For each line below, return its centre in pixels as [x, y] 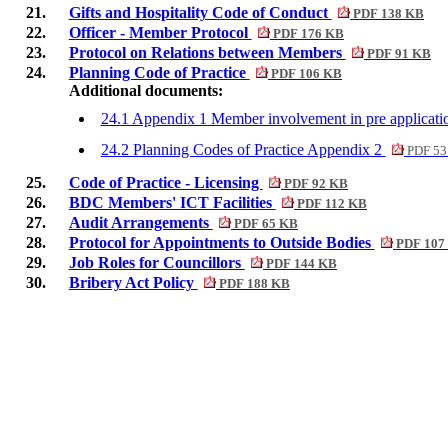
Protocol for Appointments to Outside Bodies [221, 243]
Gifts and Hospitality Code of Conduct [200, 13]
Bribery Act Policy [133, 283]
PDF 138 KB [387, 14]
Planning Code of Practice [159, 73]
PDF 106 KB [305, 74]
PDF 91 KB [398, 54]
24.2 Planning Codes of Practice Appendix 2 [243, 150]
